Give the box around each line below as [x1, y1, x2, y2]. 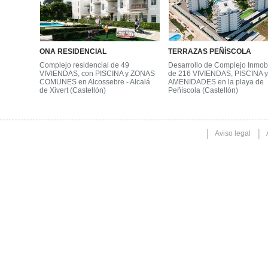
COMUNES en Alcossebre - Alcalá [39, 78, 150, 86]
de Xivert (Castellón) [39, 86, 106, 95]
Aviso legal [215, 129, 251, 138]
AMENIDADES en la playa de [168, 78, 264, 86]
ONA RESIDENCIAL [39, 47, 106, 56]
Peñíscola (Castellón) [168, 86, 238, 95]
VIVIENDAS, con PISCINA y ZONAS [39, 69, 155, 78]
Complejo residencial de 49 [39, 61, 129, 69]
